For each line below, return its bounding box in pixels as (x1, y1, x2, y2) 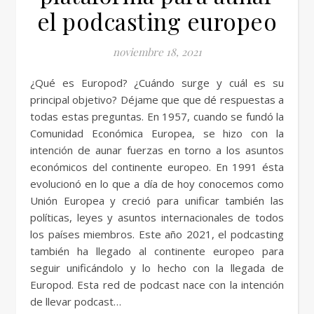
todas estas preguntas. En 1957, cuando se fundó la (30, 109, 284, 123)
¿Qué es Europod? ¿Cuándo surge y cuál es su (30, 76, 43, 90)
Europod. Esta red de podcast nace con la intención (30, 278, 284, 292)
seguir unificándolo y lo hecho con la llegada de (30, 261, 284, 275)
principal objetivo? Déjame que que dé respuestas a (30, 93, 284, 107)
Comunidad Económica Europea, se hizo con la (30, 126, 284, 140)
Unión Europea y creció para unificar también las (30, 193, 284, 207)
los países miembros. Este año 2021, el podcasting (30, 227, 284, 241)
